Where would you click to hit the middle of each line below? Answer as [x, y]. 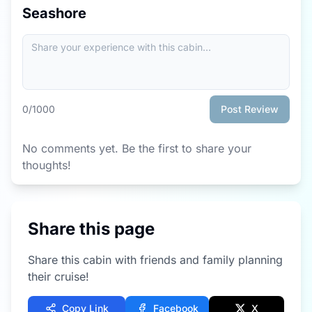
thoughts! [47, 165]
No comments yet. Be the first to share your [137, 148]
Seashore [54, 13]
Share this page [91, 229]
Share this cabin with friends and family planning [155, 260]
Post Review [250, 109]
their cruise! [58, 276]
